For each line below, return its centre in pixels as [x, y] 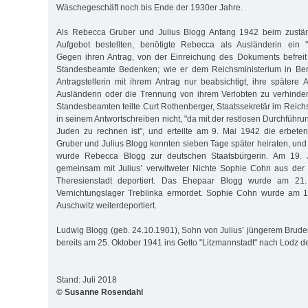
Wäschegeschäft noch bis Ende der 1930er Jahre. [150, 7]
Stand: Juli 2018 [87, 279]
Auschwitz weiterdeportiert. [107, 205]
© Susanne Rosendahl [100, 292]
